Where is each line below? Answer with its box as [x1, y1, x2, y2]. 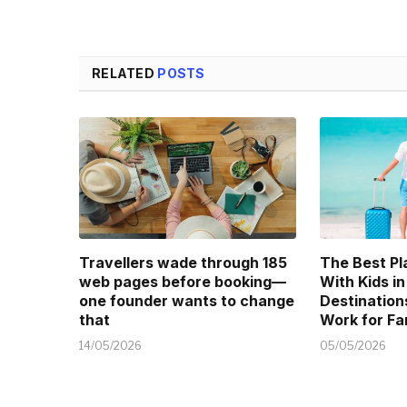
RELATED [92, 65, 158, 81]
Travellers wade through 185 [79, 253, 287, 273]
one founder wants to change [79, 292, 294, 311]
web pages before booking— [79, 273, 286, 292]
